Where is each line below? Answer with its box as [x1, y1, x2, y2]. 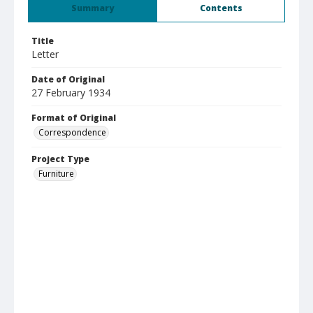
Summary [71, 2, 114, 14]
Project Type [31, 153, 89, 165]
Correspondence [38, 126, 106, 138]
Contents [199, 2, 242, 14]
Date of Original [31, 73, 105, 85]
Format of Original [31, 112, 116, 124]
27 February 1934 [31, 86, 110, 99]
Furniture [38, 168, 74, 180]
